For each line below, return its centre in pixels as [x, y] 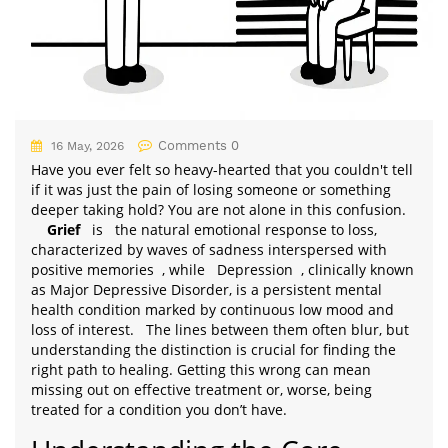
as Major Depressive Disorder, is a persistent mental [206, 289]
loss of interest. [82, 329]
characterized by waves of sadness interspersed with [209, 249]
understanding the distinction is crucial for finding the [213, 349]
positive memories [92, 269]
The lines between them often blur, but [275, 329]
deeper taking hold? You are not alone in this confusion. [218, 209]
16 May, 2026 [85, 146]
